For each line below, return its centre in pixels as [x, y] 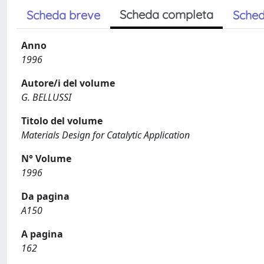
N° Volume [46, 159]
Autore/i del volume [68, 83]
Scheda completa [166, 14]
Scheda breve [63, 15]
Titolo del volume [62, 121]
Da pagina [45, 196]
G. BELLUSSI [46, 97]
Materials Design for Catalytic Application [105, 135]
